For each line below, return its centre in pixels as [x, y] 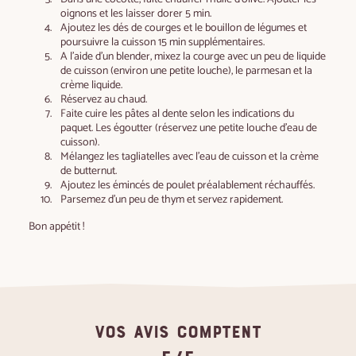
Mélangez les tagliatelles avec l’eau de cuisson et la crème [190, 156]
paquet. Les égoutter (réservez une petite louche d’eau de [189, 128]
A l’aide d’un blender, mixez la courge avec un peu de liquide [193, 56]
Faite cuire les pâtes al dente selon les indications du [177, 113]
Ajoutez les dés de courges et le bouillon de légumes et [184, 27]
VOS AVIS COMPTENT [178, 332]
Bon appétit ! [58, 226]
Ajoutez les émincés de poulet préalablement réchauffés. [189, 185]
